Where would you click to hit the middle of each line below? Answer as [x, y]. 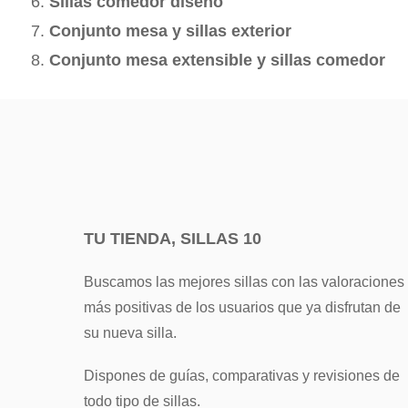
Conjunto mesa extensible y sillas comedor [217, 60]
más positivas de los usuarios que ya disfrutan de [242, 307]
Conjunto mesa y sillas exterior [170, 31]
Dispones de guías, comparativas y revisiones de [242, 376]
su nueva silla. [130, 332]
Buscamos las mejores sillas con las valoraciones [244, 281]
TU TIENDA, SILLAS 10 [173, 238]
